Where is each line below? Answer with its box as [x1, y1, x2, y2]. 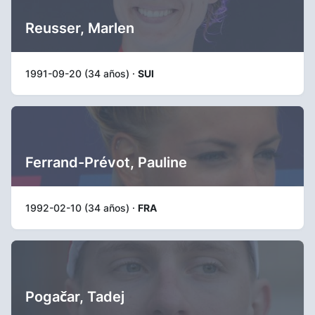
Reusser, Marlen [25, 20, 134, 37]
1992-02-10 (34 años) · [25, 202, 138, 214]
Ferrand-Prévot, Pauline [25, 154, 187, 171]
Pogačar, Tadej [25, 288, 124, 305]
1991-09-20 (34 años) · [25, 67, 138, 79]
